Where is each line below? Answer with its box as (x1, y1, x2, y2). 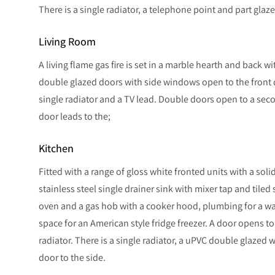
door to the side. (39, 250, 106, 263)
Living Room (39, 34, 96, 48)
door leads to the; (39, 109, 110, 122)
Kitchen (39, 141, 74, 155)
